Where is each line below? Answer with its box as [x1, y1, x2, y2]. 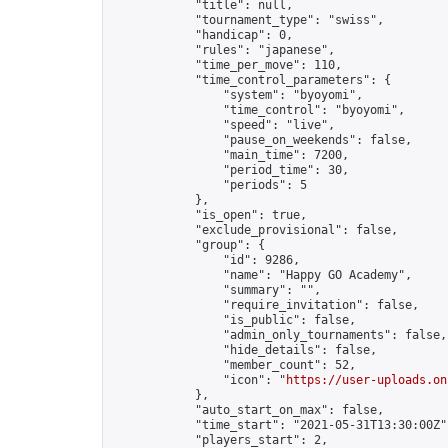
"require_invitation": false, [111, 298, 419, 312]
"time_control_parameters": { [111, 73, 391, 87]
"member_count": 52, [111, 358, 356, 372]
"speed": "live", [111, 118, 335, 132]
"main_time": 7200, [111, 148, 349, 162]
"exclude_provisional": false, [111, 223, 398, 237]
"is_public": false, [111, 313, 356, 327]
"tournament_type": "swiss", [111, 13, 384, 27]
